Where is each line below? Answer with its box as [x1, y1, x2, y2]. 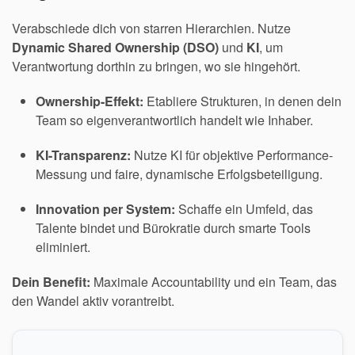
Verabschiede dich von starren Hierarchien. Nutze [12, 19, 291, 37]
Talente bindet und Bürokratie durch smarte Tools [36, 219, 311, 237]
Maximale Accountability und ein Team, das [90, 273, 337, 291]
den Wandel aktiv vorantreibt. [12, 292, 174, 310]
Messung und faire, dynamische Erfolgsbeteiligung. [36, 165, 323, 183]
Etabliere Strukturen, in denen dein [143, 92, 342, 110]
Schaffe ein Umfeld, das [175, 200, 313, 218]
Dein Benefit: [12, 273, 90, 291]
